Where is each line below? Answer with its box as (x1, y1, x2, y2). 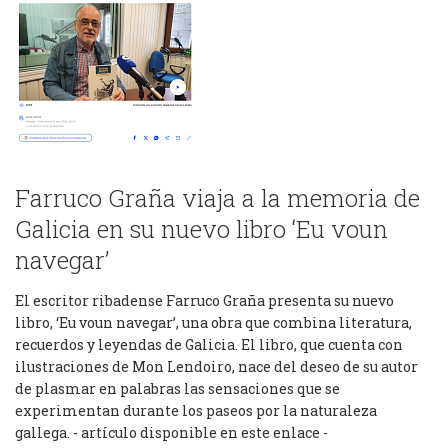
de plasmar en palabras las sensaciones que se (15, 379, 340, 398)
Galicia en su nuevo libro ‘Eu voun (15, 213, 388, 245)
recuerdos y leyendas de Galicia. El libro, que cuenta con (15, 335, 403, 354)
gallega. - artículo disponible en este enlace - (15, 423, 328, 442)
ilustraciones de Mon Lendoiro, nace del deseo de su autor (15, 357, 418, 376)
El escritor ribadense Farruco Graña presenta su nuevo (15, 291, 394, 310)
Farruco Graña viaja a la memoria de (15, 182, 420, 214)
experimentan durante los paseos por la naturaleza (15, 401, 377, 420)
